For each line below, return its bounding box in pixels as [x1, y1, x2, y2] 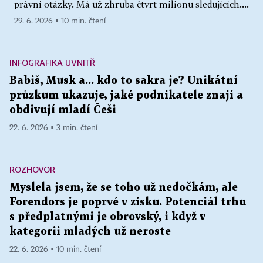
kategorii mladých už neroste [9, 226, 171, 237]
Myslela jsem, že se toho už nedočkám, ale [9, 182, 238, 193]
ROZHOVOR [9, 164, 55, 174]
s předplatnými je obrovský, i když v [9, 211, 205, 222]
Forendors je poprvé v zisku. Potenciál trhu [9, 197, 246, 207]
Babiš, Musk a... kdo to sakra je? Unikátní [9, 75, 238, 86]
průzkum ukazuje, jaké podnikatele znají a [9, 90, 243, 100]
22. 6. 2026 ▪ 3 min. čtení [9, 123, 97, 132]
